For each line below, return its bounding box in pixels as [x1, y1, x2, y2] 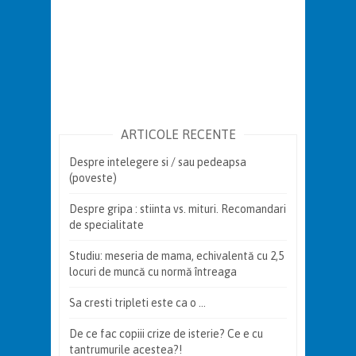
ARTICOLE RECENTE [120, 126, 236, 141]
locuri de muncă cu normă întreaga [69, 265, 237, 278]
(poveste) [69, 171, 117, 184]
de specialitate [69, 218, 144, 231]
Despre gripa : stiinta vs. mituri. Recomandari [69, 202, 286, 215]
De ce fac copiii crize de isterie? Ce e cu [69, 327, 263, 340]
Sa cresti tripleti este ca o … [69, 296, 206, 309]
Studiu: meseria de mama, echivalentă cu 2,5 [69, 249, 284, 262]
